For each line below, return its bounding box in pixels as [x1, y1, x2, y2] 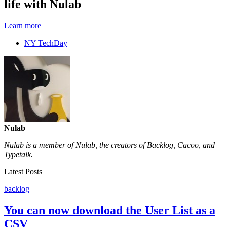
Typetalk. [4, 149, 33, 159]
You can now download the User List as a [4, 203, 215, 217]
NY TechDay [24, 38, 67, 47]
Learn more [4, 21, 41, 30]
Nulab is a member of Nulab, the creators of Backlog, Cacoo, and [4, 140, 215, 149]
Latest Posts [4, 167, 42, 176]
